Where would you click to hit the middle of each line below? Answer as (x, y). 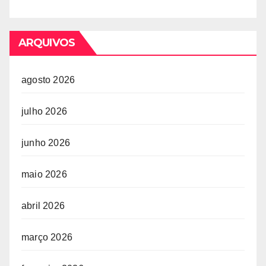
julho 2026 (44, 111)
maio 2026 (44, 174)
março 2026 (47, 237)
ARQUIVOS (47, 43)
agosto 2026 (48, 80)
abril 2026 (43, 206)
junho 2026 (46, 143)
